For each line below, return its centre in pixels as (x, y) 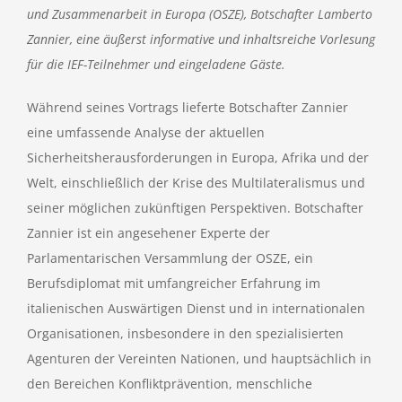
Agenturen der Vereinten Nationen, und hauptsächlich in (199, 358)
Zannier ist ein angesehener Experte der (149, 233)
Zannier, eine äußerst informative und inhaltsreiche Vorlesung (201, 39)
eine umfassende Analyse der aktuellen (146, 132)
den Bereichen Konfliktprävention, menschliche (170, 384)
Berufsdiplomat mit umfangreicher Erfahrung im (174, 283)
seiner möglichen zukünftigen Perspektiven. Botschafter (195, 208)
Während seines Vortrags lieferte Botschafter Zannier (188, 107)
